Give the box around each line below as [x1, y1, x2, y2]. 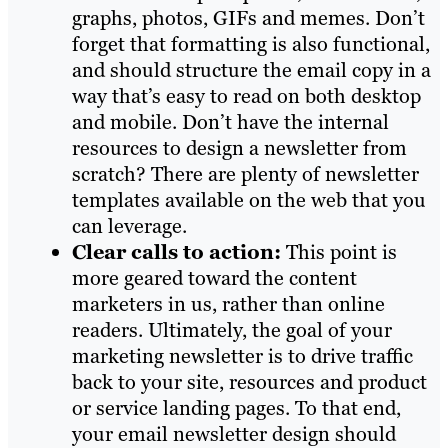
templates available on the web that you [72, 187, 426, 214]
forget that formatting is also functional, [72, 31, 430, 58]
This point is [281, 239, 397, 266]
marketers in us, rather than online [72, 291, 385, 318]
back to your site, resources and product [72, 369, 427, 396]
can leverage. [72, 213, 187, 240]
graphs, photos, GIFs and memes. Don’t [72, 5, 425, 32]
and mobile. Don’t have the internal [72, 109, 389, 136]
